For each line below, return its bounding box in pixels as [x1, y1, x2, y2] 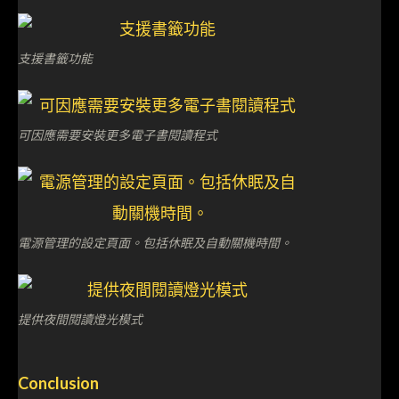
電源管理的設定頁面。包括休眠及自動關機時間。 [18, 233, 292, 252]
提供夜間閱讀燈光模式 [18, 310, 142, 329]
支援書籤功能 [18, 49, 93, 68]
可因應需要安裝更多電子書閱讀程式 [18, 126, 217, 144]
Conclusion [18, 373, 99, 394]
